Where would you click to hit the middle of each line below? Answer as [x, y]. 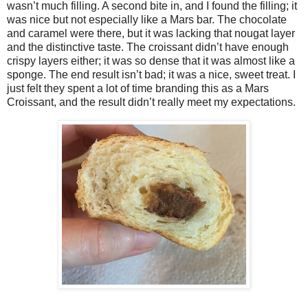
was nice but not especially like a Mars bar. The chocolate [147, 20]
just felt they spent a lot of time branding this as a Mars [138, 89]
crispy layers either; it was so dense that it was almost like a [151, 61]
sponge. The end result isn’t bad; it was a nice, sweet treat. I [151, 75]
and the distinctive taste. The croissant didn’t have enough [148, 47]
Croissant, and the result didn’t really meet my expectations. [153, 102]
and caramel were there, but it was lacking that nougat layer [151, 34]
